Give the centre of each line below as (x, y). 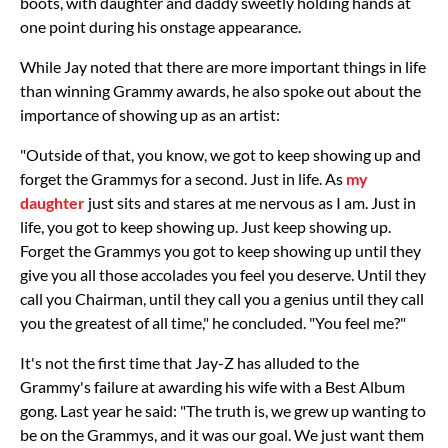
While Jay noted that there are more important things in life (223, 66)
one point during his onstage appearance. (160, 26)
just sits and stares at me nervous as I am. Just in (252, 202)
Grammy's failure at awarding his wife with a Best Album (212, 386)
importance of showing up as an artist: (150, 114)
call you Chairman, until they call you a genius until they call (222, 298)
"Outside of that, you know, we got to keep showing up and (220, 154)
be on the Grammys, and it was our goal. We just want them (222, 434)
